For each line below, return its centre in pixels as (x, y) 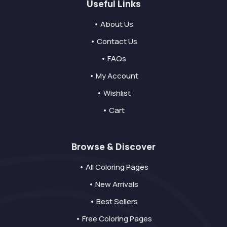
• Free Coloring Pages (113, 219)
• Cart (113, 110)
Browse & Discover (113, 147)
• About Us (113, 24)
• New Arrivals (113, 184)
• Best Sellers (113, 202)
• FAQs (113, 59)
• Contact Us (113, 42)
